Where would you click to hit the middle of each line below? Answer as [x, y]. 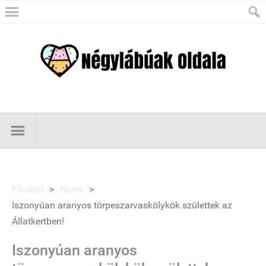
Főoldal [28, 189]
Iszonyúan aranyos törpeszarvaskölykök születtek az [122, 205]
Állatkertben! [38, 221]
